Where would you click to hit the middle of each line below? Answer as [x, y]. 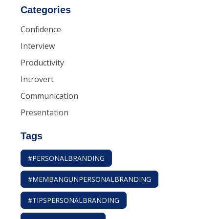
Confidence [41, 30]
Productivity [42, 63]
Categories [46, 10]
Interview [38, 46]
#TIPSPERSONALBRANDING [74, 200]
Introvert [37, 79]
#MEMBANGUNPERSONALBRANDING [89, 179]
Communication [49, 96]
